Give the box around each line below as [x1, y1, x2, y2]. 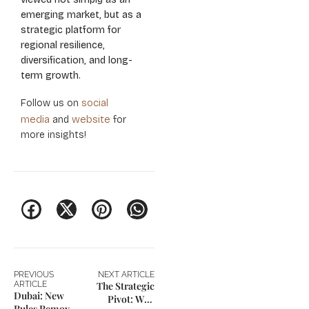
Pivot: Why [108, 292, 154, 306]
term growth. [21, 69, 81, 81]
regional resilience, [21, 39, 105, 51]
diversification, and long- [21, 54, 132, 66]
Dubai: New [14, 289, 64, 303]
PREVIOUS [14, 270, 54, 280]
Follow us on [21, 97, 81, 109]
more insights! [21, 128, 86, 141]
